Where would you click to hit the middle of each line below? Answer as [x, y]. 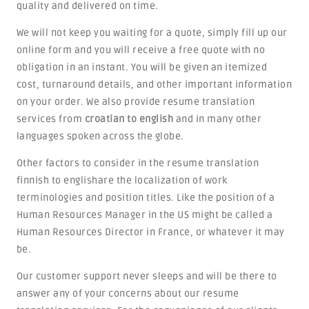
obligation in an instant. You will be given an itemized [142, 67]
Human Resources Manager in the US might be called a [144, 215]
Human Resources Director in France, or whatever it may [150, 232]
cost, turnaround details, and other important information [154, 84]
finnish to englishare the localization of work [122, 180]
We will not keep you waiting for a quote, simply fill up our [152, 33]
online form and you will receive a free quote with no [141, 50]
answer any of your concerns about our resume [128, 293]
